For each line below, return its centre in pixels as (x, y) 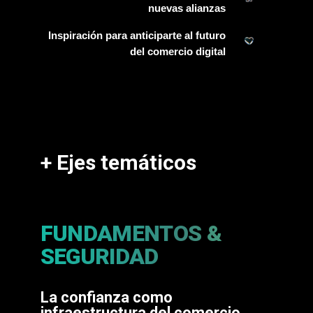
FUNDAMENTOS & (131, 234)
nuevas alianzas (187, 8)
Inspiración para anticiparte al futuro (137, 36)
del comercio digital (177, 52)
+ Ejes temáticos (118, 163)
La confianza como (106, 298)
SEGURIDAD (99, 257)
